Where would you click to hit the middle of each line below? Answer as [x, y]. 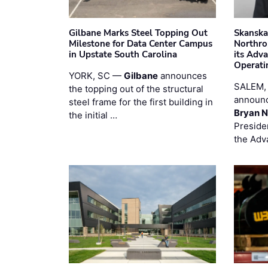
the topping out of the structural [136, 89]
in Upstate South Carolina [123, 54]
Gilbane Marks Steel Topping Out [138, 33]
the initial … [93, 115]
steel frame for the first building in [141, 102]
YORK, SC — [96, 75]
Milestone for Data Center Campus [141, 43]
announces [182, 75]
